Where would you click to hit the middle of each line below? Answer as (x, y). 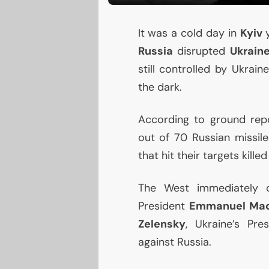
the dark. (160, 87)
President (163, 206)
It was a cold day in (189, 33)
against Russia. (174, 242)
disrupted (201, 51)
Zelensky (162, 224)
